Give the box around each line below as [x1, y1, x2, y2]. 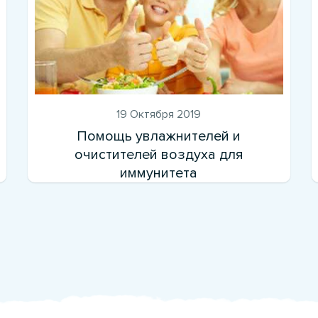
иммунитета [120, 164, 198, 182]
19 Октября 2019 [116, 106, 202, 121]
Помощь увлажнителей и [77, 127, 241, 145]
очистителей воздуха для [74, 146, 243, 163]
